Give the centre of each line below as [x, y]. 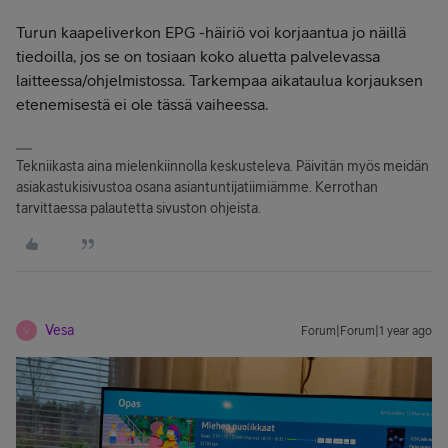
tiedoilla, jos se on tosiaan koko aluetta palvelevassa [198, 56]
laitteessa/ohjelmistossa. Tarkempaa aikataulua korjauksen [219, 80]
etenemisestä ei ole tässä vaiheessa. [142, 104]
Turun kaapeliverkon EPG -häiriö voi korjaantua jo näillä [211, 32]
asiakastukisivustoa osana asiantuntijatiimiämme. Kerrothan [197, 187]
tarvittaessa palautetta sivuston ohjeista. [138, 208]
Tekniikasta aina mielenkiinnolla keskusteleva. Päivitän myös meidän [222, 166]
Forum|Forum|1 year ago [366, 331]
